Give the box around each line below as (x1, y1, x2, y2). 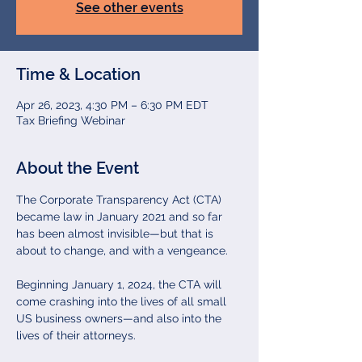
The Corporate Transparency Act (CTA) (16, 193, 225, 206)
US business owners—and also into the (16, 312, 225, 325)
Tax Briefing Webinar (16, 114, 125, 127)
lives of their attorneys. (16, 329, 136, 342)
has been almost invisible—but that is (16, 227, 217, 240)
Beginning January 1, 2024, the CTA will (16, 278, 225, 291)
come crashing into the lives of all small (16, 295, 229, 308)
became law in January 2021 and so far (16, 210, 225, 223)
